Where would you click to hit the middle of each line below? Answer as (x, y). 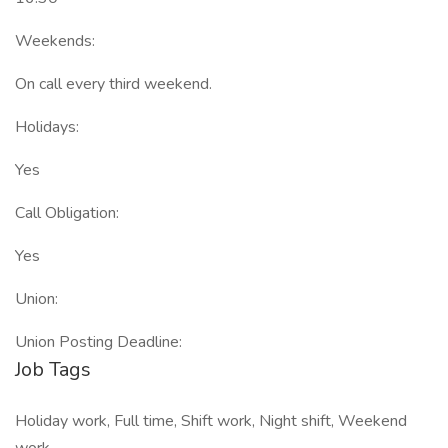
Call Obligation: (67, 213)
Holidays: (47, 127)
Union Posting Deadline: (98, 342)
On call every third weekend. (113, 84)
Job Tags (53, 369)
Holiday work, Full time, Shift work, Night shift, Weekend (211, 421)
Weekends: (55, 41)
